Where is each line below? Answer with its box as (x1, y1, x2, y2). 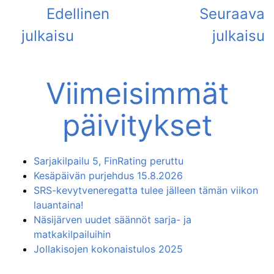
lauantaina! (34, 199, 83, 211)
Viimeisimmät (45, 75, 229, 111)
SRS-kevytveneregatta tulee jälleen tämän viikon (34, 184, 258, 196)
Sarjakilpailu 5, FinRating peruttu (34, 155, 183, 167)
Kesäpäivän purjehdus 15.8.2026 (34, 169, 183, 182)
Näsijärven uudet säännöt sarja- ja (34, 213, 191, 226)
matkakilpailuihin (34, 228, 111, 240)
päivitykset (62, 107, 212, 143)
